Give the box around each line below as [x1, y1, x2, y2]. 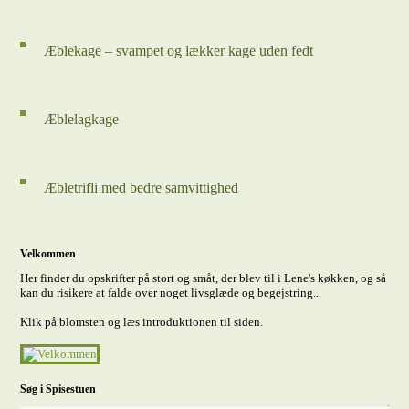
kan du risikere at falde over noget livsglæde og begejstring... [20, 286, 322, 299]
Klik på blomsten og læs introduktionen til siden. [20, 315, 264, 329]
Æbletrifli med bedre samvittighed [44, 180, 239, 195]
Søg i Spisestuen [20, 383, 97, 395]
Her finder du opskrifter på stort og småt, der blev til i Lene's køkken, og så [20, 271, 387, 285]
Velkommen [20, 247, 77, 260]
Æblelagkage [44, 111, 120, 127]
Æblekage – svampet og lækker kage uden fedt [44, 43, 314, 58]
